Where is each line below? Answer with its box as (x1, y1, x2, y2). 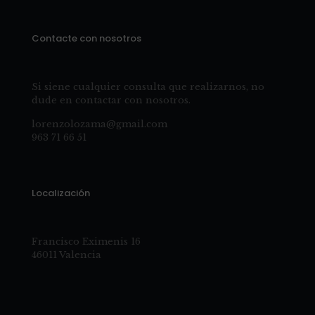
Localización (32, 186, 90, 200)
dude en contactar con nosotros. (32, 94, 191, 106)
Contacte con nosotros (32, 31, 141, 45)
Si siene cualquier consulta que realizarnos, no (32, 80, 264, 93)
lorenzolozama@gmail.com (32, 117, 167, 130)
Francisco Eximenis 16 (32, 235, 141, 247)
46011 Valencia (32, 248, 101, 261)
